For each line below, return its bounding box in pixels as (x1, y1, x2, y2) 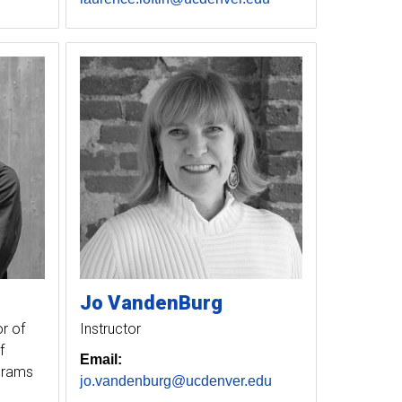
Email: (79, 351, 122, 367)
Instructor (79, 319, 141, 337)
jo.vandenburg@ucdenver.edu (79, 372, 272, 389)
